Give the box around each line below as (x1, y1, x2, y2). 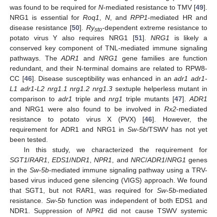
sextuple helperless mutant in (112, 84, 207, 93)
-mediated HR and (148, 13, 208, 21)
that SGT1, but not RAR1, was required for (10, 186, 157, 194)
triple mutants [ (123, 94, 175, 103)
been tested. (10, 135, 48, 143)
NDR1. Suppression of (10, 206, 86, 215)
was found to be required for (10, 3, 98, 11)
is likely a (170, 33, 208, 42)
